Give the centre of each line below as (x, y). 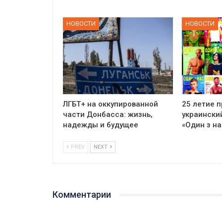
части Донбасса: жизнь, (108, 115)
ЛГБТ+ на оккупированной (111, 104)
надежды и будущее (101, 125)
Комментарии (82, 195)
